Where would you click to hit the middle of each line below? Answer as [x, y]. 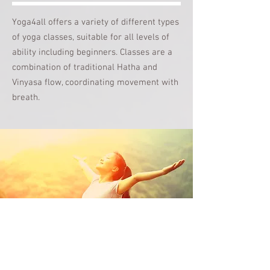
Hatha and [137, 67]
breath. [26, 97]
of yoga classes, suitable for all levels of [91, 37]
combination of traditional [64, 67]
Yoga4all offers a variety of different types [96, 22]
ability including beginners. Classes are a [92, 52]
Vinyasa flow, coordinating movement [87, 82]
